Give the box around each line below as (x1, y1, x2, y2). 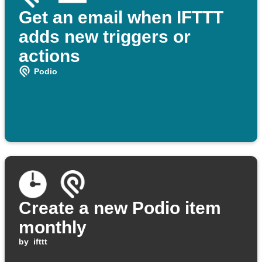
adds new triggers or (19, 27, 191, 47)
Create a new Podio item (19, 198, 221, 218)
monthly (19, 218, 87, 237)
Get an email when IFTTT (19, 8, 223, 27)
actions (19, 46, 80, 66)
